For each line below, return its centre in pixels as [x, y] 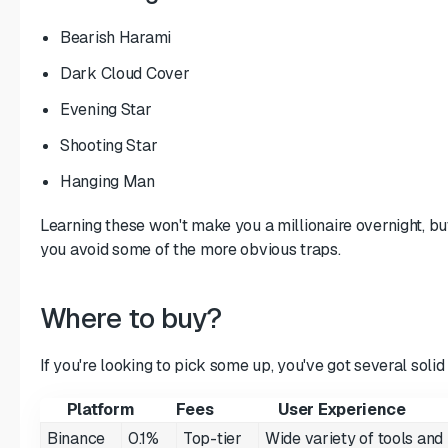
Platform [100, 409]
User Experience [342, 409]
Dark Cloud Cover [125, 73]
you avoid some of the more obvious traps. [190, 249]
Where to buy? [131, 317]
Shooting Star [109, 145]
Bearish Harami [116, 37]
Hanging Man [107, 181]
